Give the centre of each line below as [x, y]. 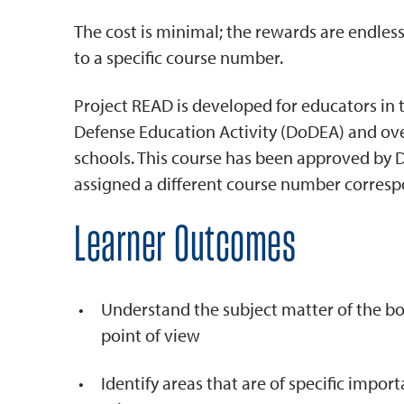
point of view [151, 335]
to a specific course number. [179, 57]
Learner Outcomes [185, 246]
